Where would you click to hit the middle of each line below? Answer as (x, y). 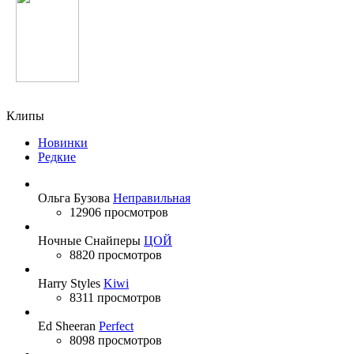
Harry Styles (69, 283)
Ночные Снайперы (89, 240)
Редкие (57, 156)
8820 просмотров (116, 254)
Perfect (116, 326)
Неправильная (152, 198)
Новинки (63, 142)
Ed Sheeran (67, 326)
